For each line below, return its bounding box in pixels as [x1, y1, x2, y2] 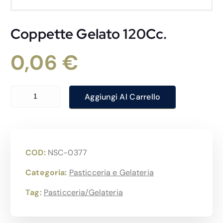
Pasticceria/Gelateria [43, 187, 123, 198]
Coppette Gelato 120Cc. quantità [10, 86, 121, 95]
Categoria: [25, 167, 69, 178]
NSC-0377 [47, 147, 87, 158]
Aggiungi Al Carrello [85, 92, 161, 103]
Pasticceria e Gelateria [69, 167, 154, 178]
